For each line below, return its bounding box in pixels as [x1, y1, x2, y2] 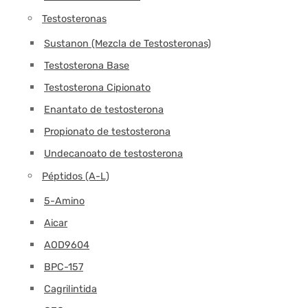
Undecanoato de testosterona [44, 147, 183, 159]
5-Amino [44, 195, 85, 207]
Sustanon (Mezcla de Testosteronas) [44, 37, 211, 49]
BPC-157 [44, 261, 83, 273]
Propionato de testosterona [44, 125, 170, 137]
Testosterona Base [44, 59, 129, 71]
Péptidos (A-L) [42, 170, 109, 182]
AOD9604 [44, 239, 89, 251]
